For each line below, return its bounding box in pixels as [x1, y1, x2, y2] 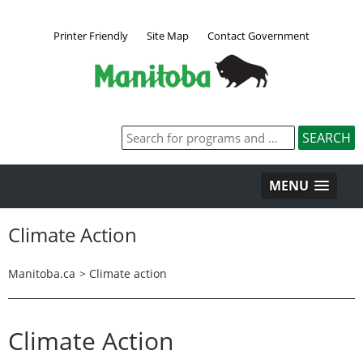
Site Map [147, 28, 189, 43]
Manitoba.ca [8, 265, 75, 281]
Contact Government [207, 28, 310, 43]
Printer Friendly [53, 28, 128, 43]
